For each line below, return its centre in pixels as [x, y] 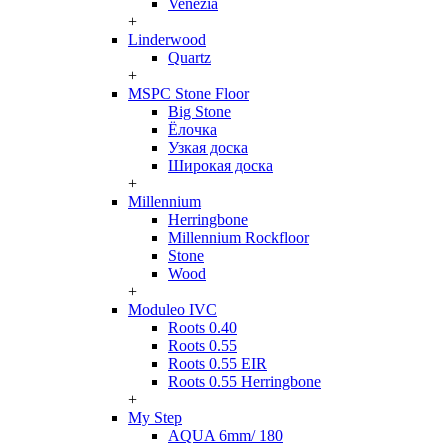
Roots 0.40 [202, 327]
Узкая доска [208, 147]
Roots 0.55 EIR [217, 363]
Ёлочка [192, 129]
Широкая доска [220, 165]
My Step [155, 417]
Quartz [189, 57]
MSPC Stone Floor [188, 93]
